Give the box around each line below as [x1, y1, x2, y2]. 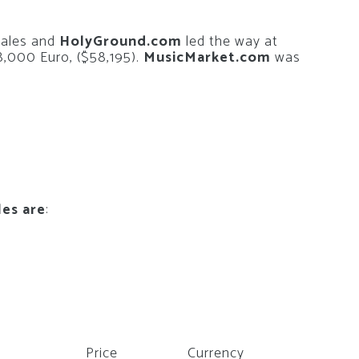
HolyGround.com [59, 30, 182, 54]
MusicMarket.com [143, 46, 271, 71]
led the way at [182, 30, 278, 54]
